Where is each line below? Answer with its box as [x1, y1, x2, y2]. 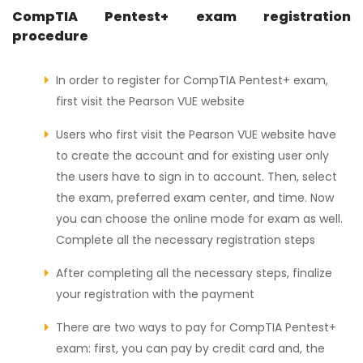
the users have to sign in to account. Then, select [56, 168, 337, 185]
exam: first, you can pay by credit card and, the [56, 340, 325, 357]
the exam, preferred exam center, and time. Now [56, 189, 334, 206]
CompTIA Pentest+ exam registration [12, 6, 351, 26]
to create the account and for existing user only [56, 147, 329, 164]
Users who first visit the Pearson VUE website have [56, 126, 336, 143]
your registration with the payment [56, 285, 254, 302]
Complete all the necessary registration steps [56, 231, 315, 248]
